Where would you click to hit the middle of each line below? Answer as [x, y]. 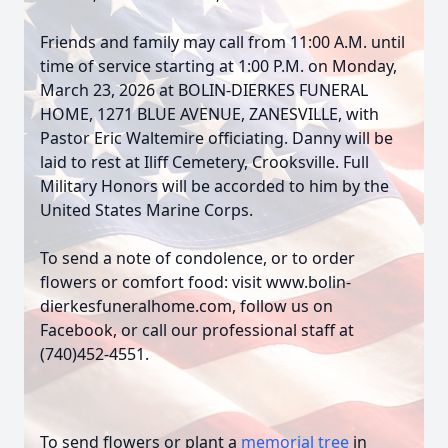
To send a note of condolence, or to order [197, 258]
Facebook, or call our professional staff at [197, 330]
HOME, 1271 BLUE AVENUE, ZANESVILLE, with [209, 114]
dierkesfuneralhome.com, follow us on [186, 306]
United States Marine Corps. [146, 210]
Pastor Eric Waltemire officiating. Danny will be [216, 138]
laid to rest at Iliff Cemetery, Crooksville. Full [204, 162]
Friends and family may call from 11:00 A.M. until [222, 42]
